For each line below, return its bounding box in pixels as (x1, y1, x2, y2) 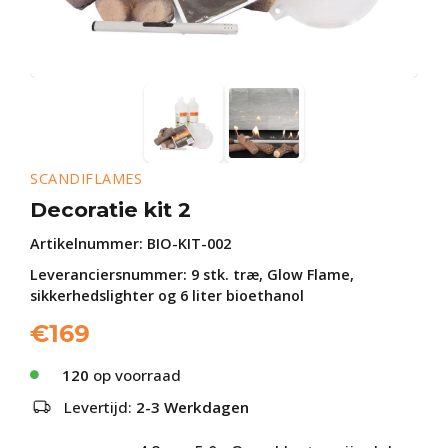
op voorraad (89, 365, 181, 385)
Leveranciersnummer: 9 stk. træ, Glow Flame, (30, 265, 354, 284)
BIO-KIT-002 (147, 234, 231, 253)
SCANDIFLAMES (30, 169, 142, 188)
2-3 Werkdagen (136, 397, 249, 417)
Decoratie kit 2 (30, 197, 191, 222)
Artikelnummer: (30, 234, 147, 253)
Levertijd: (64, 397, 136, 417)
